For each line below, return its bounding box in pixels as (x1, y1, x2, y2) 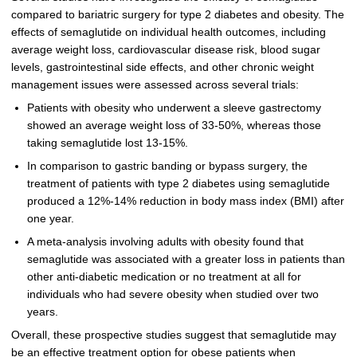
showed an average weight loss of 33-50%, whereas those (26, 120, 321, 132)
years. (26, 305, 58, 318)
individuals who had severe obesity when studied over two (26, 288, 319, 300)
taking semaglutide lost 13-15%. (26, 137, 188, 150)
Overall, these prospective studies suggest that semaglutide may (10, 328, 336, 341)
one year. (26, 213, 74, 226)
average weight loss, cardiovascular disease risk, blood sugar (10, 44, 320, 57)
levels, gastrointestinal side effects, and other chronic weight (10, 61, 314, 74)
